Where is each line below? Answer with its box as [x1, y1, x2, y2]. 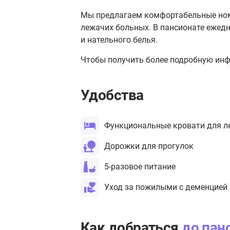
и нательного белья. [81, 35, 158, 45]
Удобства [81, 87, 144, 104]
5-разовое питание [104, 162, 176, 171]
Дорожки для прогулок [104, 141, 194, 151]
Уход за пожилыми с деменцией [104, 182, 227, 192]
